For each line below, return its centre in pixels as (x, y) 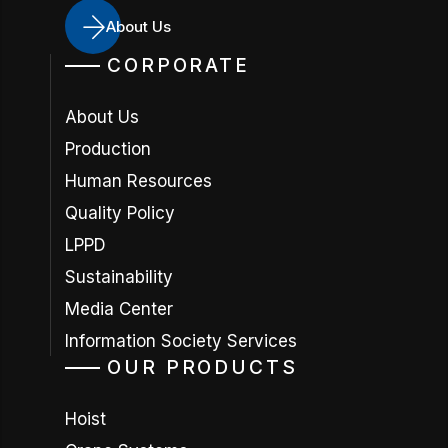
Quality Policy (119, 213)
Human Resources (138, 181)
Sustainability (118, 277)
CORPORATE (178, 65)
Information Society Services (180, 341)
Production (107, 149)
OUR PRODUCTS (202, 367)
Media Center (118, 309)
